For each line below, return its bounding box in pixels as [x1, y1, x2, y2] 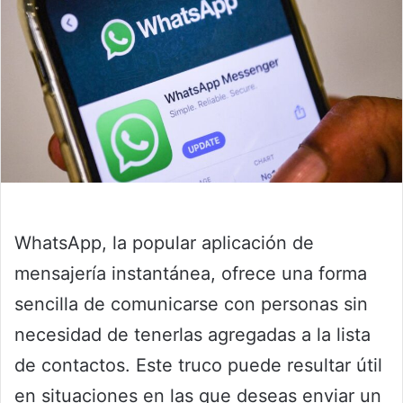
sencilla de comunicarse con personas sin [14, 293, 368, 316]
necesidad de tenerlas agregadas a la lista [14, 324, 371, 346]
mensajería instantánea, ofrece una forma [14, 263, 367, 285]
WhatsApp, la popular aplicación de [14, 232, 314, 255]
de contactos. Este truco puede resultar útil [14, 354, 382, 377]
